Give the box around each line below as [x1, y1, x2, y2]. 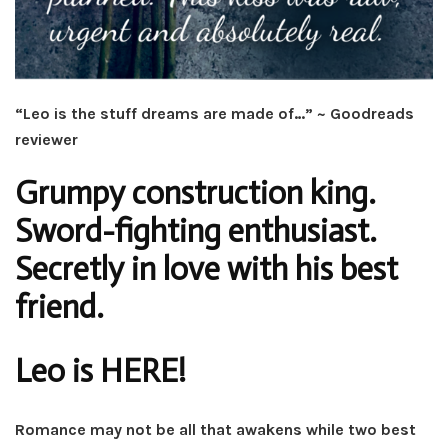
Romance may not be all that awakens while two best [15, 420, 416, 440]
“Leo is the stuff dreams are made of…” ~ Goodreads [15, 103, 414, 123]
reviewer [15, 129, 78, 149]
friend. [15, 287, 104, 326]
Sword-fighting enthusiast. [15, 211, 377, 250]
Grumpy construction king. [15, 173, 376, 212]
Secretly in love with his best [15, 249, 398, 288]
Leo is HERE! [15, 352, 186, 391]
